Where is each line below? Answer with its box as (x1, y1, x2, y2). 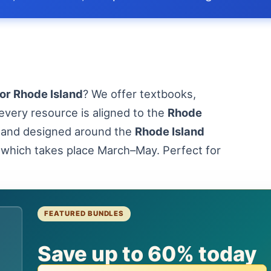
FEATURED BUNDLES (44, 209, 125, 218)
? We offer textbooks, (83, 87, 196, 100)
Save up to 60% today (38, 241, 257, 267)
